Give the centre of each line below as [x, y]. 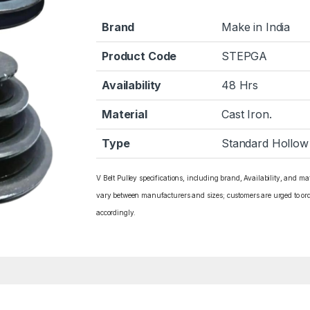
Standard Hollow [265, 144]
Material [125, 115]
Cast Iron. [247, 115]
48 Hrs [240, 85]
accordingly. [116, 213]
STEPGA [245, 56]
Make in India [256, 27]
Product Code [139, 56]
